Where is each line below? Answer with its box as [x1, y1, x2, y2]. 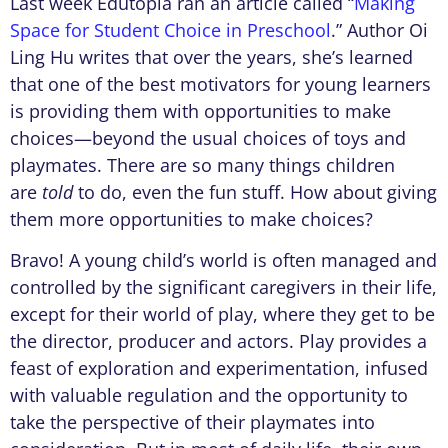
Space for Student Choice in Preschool [10, 17, 331, 42]
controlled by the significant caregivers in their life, [10, 275, 437, 300]
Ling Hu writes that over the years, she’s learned [10, 44, 413, 69]
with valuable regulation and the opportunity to [10, 383, 408, 408]
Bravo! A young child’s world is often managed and [10, 248, 437, 273]
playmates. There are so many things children [10, 152, 395, 177]
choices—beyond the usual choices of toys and [10, 125, 406, 150]
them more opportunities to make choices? [10, 206, 373, 231]
